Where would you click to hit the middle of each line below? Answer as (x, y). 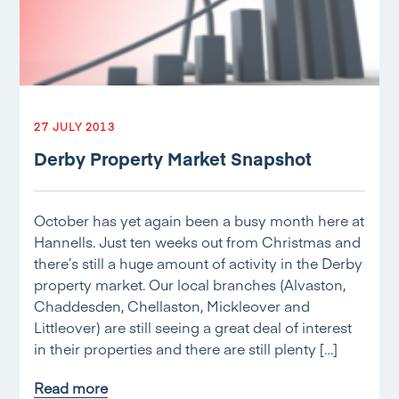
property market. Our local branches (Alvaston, (190, 284)
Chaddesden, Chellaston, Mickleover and (172, 305)
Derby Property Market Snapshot (173, 158)
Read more (71, 387)
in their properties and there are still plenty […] (186, 348)
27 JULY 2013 (74, 126)
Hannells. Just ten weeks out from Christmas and (198, 241)
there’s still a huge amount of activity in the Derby (199, 263)
